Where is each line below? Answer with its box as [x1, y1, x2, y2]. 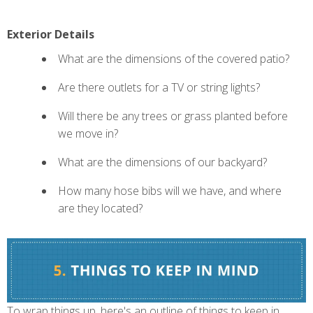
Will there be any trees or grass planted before [58, 108, 288, 124]
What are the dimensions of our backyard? [58, 154, 267, 170]
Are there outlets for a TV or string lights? [58, 80, 260, 96]
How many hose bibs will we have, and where [58, 183, 282, 199]
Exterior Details [7, 27, 94, 43]
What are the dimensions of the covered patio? [58, 51, 289, 67]
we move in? [58, 126, 118, 142]
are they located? [58, 201, 143, 217]
